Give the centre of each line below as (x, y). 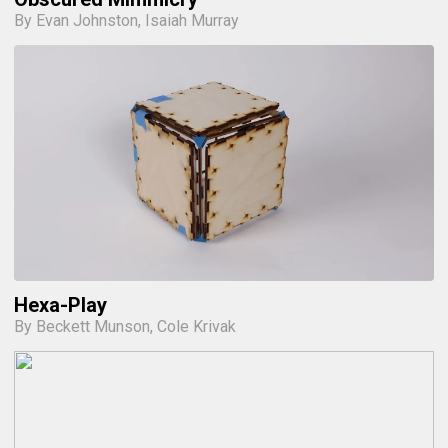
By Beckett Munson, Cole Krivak (125, 326)
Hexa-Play (60, 304)
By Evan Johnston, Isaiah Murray (126, 20)
